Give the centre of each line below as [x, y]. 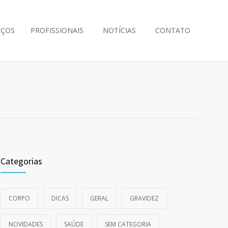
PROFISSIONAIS [57, 30]
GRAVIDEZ [144, 198]
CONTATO [173, 30]
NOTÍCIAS [119, 30]
